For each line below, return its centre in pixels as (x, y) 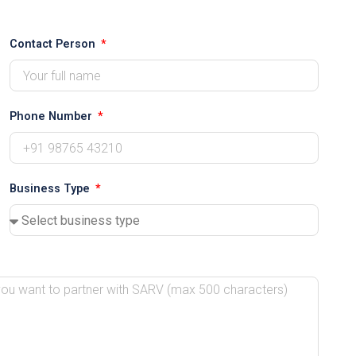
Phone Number (52, 117)
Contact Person (54, 44)
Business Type (51, 189)
